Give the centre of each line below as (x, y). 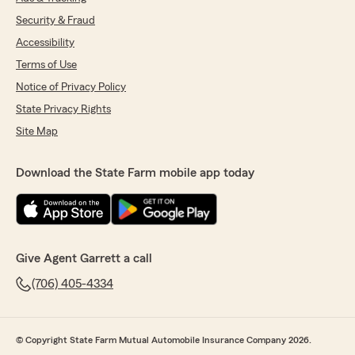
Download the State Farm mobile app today (135, 172)
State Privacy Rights (63, 109)
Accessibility (45, 42)
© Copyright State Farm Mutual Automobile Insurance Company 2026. (164, 340)
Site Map (37, 131)
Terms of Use (46, 65)
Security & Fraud (55, 20)
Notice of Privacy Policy (71, 87)
